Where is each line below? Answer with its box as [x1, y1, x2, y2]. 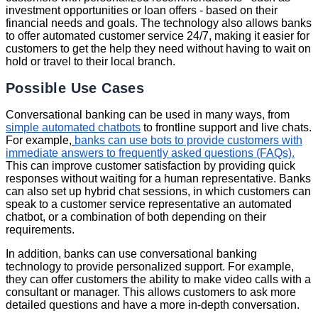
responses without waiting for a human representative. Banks [6, 172, 311, 185]
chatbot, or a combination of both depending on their [6, 210, 266, 223]
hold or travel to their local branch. [6, 55, 175, 68]
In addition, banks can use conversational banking [6, 247, 257, 260]
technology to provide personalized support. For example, [6, 260, 294, 273]
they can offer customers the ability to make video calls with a [6, 273, 311, 285]
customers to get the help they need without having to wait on [6, 43, 311, 55]
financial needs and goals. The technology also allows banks [6, 17, 312, 30]
